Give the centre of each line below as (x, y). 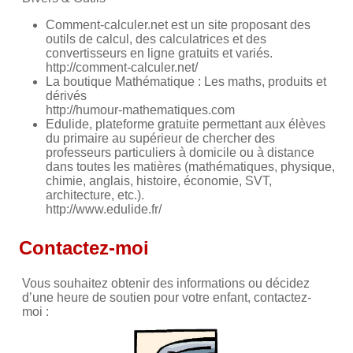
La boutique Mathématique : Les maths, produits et (186, 82)
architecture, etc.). (95, 195)
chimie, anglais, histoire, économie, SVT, (159, 181)
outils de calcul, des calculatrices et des (156, 39)
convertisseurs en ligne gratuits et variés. (159, 54)
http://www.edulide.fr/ (104, 210)
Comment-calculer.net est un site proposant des (178, 25)
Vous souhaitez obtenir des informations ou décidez (166, 284)
